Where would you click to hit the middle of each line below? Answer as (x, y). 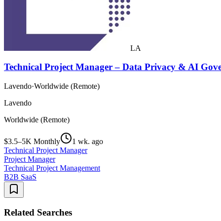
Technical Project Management (52, 168)
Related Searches (38, 212)
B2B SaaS (20, 177)
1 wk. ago (88, 142)
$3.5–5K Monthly (32, 142)
